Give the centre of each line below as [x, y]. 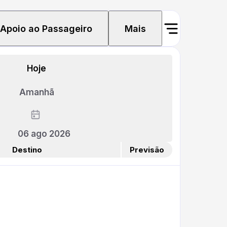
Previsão [147, 150]
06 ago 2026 [44, 134]
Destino [27, 150]
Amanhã [36, 92]
